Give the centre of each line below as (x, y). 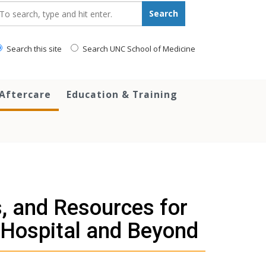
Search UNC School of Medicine (138, 49)
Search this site (33, 49)
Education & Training (122, 95)
